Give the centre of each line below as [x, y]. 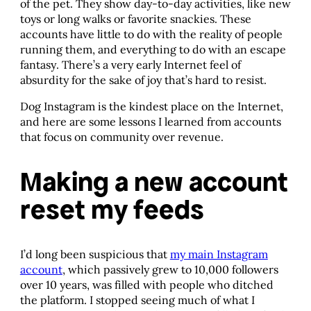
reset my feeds [112, 209]
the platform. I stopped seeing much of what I [137, 300]
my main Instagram [219, 254]
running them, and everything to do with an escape [153, 50]
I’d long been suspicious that [95, 254]
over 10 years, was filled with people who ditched [146, 284]
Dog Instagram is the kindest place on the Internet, [151, 107]
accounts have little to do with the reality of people [151, 34]
